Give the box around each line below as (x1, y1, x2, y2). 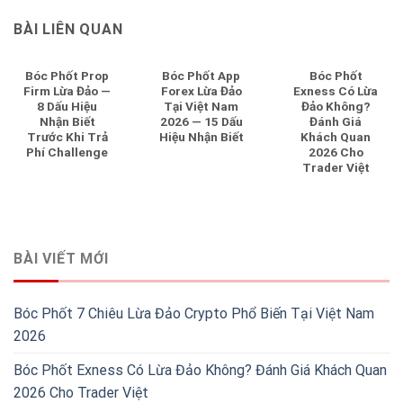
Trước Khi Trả (26, 129, 108, 144)
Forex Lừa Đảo (160, 83, 242, 98)
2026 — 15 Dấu (159, 113, 243, 129)
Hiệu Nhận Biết (158, 129, 244, 144)
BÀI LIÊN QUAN (13, 20, 123, 38)
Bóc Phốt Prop (25, 67, 110, 83)
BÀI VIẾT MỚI (13, 249, 109, 267)
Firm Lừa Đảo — (23, 83, 112, 98)
